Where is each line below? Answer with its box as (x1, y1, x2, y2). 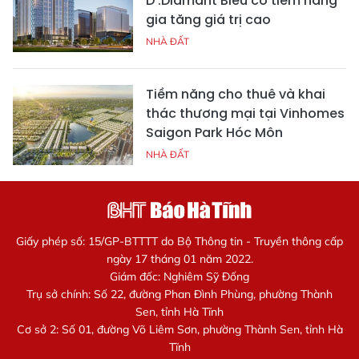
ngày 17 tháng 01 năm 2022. (106, 251, 253, 266)
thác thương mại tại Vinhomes (146, 103, 345, 123)
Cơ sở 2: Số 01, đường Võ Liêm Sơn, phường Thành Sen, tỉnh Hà (16, 321, 343, 337)
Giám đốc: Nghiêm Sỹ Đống (110, 268, 249, 284)
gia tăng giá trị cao (146, 10, 271, 29)
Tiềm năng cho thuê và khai (146, 84, 325, 103)
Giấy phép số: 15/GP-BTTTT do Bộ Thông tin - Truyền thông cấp (16, 233, 343, 248)
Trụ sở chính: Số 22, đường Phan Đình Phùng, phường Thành (26, 286, 333, 301)
